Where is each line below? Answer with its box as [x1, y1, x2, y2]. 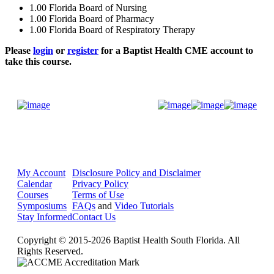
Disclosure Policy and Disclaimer [72, 168, 201, 179]
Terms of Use [72, 190, 124, 201]
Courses [17, 190, 48, 201]
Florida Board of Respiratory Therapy [49, 24, 195, 35]
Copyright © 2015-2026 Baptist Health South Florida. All [17, 235, 240, 246]
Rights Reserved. [17, 246, 83, 257]
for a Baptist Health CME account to [98, 45, 253, 56]
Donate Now [84, 100, 131, 110]
